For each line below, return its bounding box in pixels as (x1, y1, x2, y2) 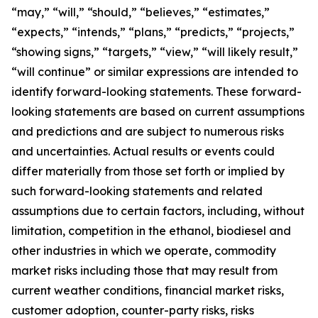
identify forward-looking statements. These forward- (11, 84, 302, 99)
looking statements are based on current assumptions (11, 104, 305, 119)
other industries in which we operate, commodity (11, 243, 276, 258)
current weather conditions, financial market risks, (11, 283, 284, 297)
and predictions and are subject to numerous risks (11, 124, 284, 138)
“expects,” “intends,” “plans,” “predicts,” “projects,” (11, 25, 295, 39)
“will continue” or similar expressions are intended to (11, 65, 298, 79)
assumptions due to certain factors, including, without (11, 204, 305, 218)
